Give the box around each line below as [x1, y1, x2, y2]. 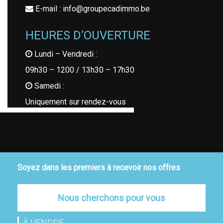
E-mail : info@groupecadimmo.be [33, 4, 150, 14]
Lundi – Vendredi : [32, 49, 97, 59]
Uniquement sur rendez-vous [25, 97, 126, 107]
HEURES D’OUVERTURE [25, 28, 150, 43]
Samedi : [32, 81, 64, 91]
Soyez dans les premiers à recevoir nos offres [17, 163, 180, 173]
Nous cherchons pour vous [58, 193, 165, 204]
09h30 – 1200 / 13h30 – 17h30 [25, 65, 134, 75]
